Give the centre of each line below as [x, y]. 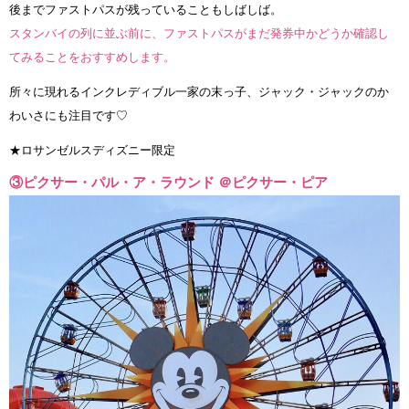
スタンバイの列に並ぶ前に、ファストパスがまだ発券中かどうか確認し [199, 34]
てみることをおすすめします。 [92, 58]
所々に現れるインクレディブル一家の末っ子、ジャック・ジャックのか [199, 92]
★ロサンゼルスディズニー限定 [92, 151]
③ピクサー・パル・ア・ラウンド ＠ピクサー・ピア [168, 183]
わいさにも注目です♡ [68, 116]
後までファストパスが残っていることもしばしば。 [146, 10]
